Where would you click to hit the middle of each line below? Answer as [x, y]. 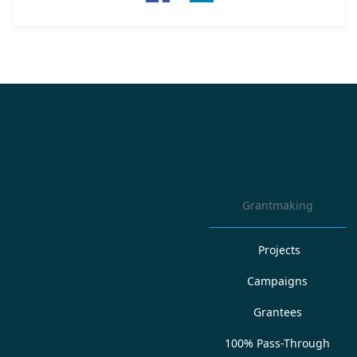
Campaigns [278, 281]
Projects [279, 250]
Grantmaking [277, 205]
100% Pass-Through [278, 343]
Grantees [277, 312]
